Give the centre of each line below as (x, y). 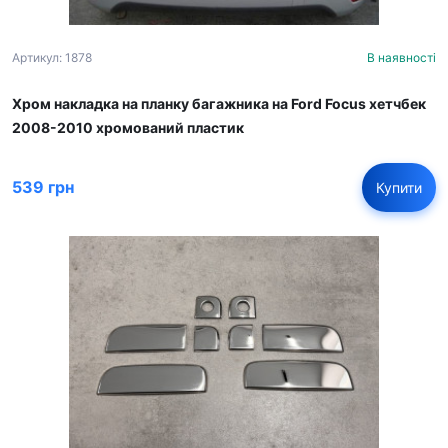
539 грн (43, 187)
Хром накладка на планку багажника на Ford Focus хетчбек (219, 103)
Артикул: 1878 (52, 57)
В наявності (401, 57)
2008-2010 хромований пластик (128, 127)
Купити (399, 187)
